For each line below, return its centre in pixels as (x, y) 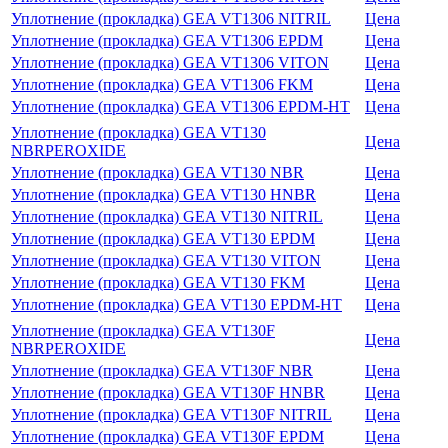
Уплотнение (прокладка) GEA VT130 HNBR (163, 194)
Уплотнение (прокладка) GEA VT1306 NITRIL (171, 18)
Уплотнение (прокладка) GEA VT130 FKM (158, 282)
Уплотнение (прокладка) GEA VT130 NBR (157, 172)
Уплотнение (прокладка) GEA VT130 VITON (166, 260)
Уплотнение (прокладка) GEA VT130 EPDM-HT (176, 304)
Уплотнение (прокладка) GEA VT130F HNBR (168, 392)
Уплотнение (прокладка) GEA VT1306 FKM (162, 84)
